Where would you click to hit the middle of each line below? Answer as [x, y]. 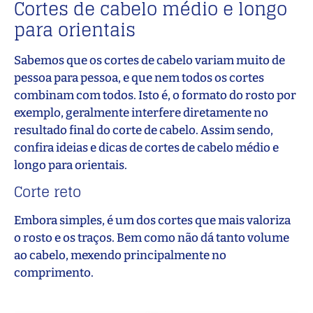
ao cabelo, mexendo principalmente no [120, 256]
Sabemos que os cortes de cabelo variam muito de [150, 60]
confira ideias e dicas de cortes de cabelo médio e [146, 147]
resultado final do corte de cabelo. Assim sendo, [144, 130]
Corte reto [50, 192]
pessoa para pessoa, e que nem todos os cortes [139, 78]
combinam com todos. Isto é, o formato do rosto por [155, 95]
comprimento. [54, 273]
